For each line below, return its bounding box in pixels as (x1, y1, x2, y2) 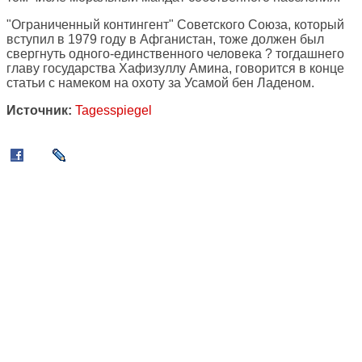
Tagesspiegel (75, 103, 152, 118)
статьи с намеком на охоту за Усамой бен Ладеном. (6, 76, 314, 90)
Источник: (6, 103, 72, 118)
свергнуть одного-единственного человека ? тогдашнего (6, 47, 344, 61)
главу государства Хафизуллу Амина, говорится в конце (6, 61, 344, 76)
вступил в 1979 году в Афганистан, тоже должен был (6, 32, 324, 47)
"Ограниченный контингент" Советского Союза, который (6, 18, 344, 32)
